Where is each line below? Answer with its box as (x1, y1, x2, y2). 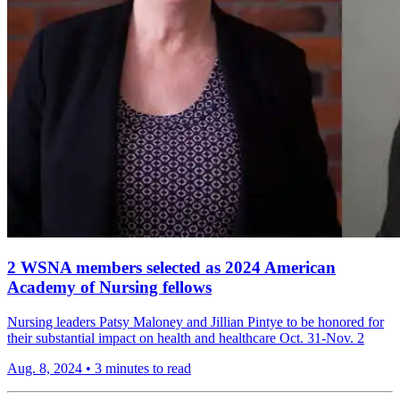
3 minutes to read (95, 360, 191, 376)
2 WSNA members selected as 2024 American (7, 257, 336, 277)
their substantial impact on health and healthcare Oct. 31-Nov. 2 (7, 329, 364, 346)
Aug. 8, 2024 (7, 360, 82, 376)
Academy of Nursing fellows (7, 277, 212, 296)
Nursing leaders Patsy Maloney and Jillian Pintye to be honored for (7, 313, 384, 329)
